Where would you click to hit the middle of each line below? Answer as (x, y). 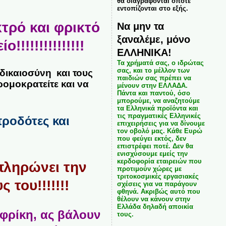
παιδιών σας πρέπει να (154, 78)
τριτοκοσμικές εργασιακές (158, 176)
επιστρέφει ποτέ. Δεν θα (155, 146)
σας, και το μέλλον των (153, 70)
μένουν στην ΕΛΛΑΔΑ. (152, 86)
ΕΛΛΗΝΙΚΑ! (144, 52)
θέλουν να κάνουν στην (153, 199)
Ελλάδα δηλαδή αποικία (155, 207)
